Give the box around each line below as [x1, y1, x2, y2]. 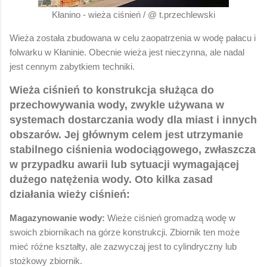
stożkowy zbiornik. [10, 255, 82, 266]
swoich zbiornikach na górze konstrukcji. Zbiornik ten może [10, 226, 240, 237]
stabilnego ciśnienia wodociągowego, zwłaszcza [10, 143, 256, 156]
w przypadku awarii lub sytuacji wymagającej [10, 158, 239, 170]
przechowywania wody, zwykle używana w [10, 98, 224, 111]
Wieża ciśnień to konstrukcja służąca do [10, 83, 214, 96]
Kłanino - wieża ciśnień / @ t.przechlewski [52, 9, 215, 20]
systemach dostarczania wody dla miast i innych [10, 113, 257, 126]
